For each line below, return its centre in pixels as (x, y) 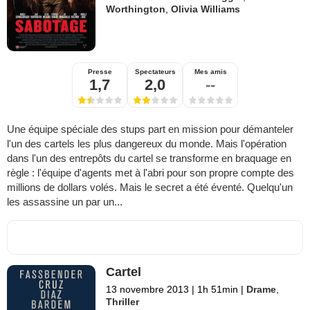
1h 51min (218, 289)
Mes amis (210, 71)
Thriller (123, 301)
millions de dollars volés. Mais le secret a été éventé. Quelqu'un (150, 187)
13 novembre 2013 (148, 289)
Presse (100, 71)
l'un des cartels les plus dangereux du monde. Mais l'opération (147, 143)
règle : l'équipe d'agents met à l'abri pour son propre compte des (151, 172)
